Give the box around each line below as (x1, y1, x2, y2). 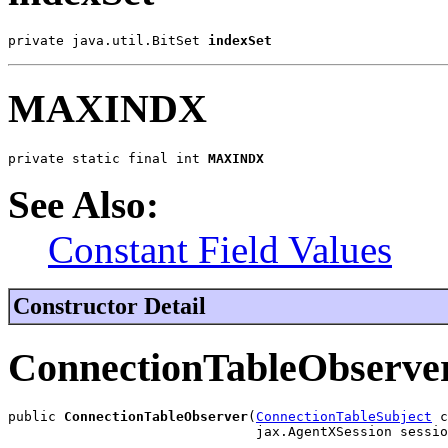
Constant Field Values (48, 227, 392, 271)
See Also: (8, 182, 159, 226)
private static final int (8, 150, 208, 166)
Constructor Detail (13, 292, 206, 319)
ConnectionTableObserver (64, 409, 248, 425)
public (8, 409, 64, 425)
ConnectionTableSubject (256, 409, 432, 425)
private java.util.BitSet (8, 33, 208, 49)
